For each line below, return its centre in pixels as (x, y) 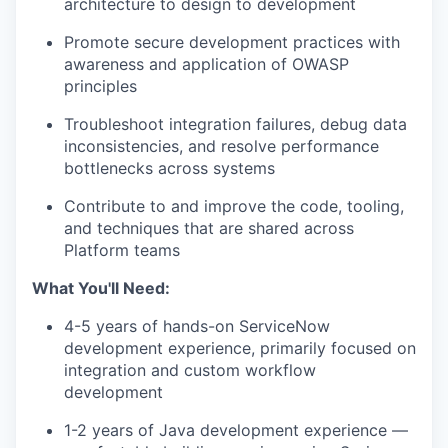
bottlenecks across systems (169, 168)
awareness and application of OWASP (206, 64)
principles (100, 86)
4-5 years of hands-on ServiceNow (197, 326)
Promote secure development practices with (232, 42)
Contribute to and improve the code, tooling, (234, 206)
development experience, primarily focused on (240, 348)
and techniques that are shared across (209, 228)
